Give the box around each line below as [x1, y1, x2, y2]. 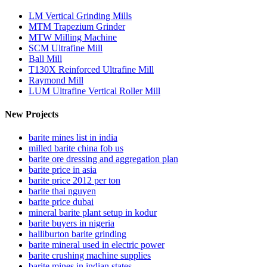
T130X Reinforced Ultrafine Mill [29, 64, 154, 74]
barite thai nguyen [29, 186, 96, 197]
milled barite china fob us [29, 143, 123, 154]
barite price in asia [29, 164, 97, 175]
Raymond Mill [29, 74, 83, 85]
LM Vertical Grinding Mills [29, 10, 132, 21]
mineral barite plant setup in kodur [29, 207, 157, 218]
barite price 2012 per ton [29, 175, 120, 186]
